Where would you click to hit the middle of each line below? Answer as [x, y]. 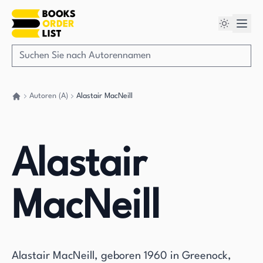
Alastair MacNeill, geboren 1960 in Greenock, [122, 256]
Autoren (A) [49, 96]
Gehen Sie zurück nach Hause [61, 106]
